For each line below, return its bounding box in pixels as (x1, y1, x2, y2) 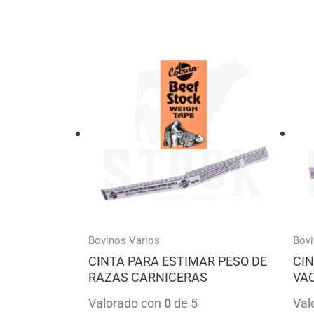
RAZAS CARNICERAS (88, 270, 207, 285)
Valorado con (88, 296, 164, 311)
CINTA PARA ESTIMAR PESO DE (88, 254, 267, 269)
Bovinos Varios (88, 234, 160, 247)
